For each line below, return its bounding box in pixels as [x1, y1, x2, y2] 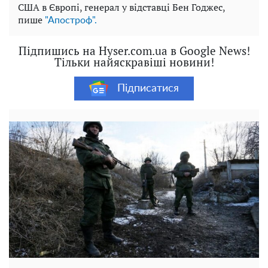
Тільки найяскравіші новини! [54, 54, 214, 70]
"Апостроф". [45, 16, 97, 26]
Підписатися [117, 83, 179, 94]
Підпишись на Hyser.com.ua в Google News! [18, 43, 250, 59]
